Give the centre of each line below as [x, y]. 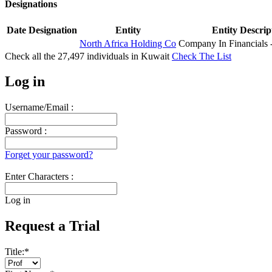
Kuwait [156, 56]
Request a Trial [53, 226]
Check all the [31, 56]
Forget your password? [49, 155]
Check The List [202, 56]
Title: [15, 252]
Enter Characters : [39, 177]
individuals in [113, 56]
